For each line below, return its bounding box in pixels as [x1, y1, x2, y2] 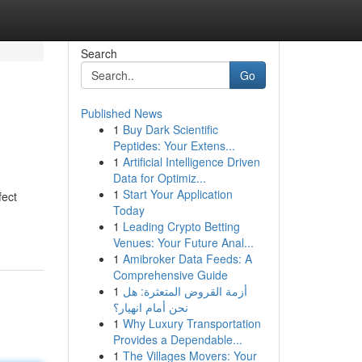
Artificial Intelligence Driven [122, 154, 260, 170]
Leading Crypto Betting [122, 218, 240, 234]
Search [80, 45, 117, 61]
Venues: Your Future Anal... [112, 234, 254, 250]
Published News [80, 105, 162, 121]
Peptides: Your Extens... [112, 137, 235, 154]
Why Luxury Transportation [122, 315, 261, 331]
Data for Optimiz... [112, 170, 206, 186]
